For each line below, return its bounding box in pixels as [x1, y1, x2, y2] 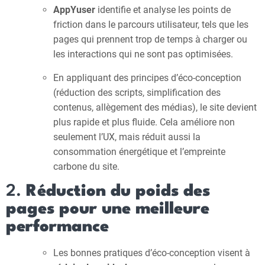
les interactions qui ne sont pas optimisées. [53, 49, 233, 60]
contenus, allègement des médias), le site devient [53, 102, 257, 113]
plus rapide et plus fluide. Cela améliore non [53, 117, 235, 128]
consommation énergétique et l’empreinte [53, 146, 225, 157]
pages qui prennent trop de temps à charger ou [53, 34, 247, 45]
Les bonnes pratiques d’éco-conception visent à [53, 247, 250, 258]
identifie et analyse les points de [95, 4, 231, 15]
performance [6, 219, 109, 235]
